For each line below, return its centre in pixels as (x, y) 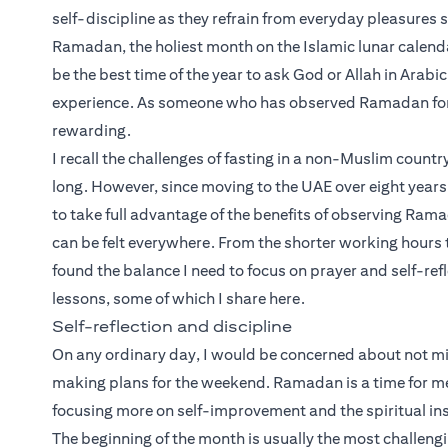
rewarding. (91, 131)
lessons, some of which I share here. (178, 299)
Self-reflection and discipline (172, 327)
